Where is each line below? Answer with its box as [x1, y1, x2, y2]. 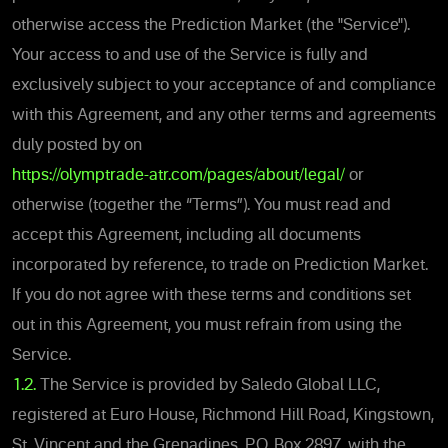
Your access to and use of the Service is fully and [12, 47, 368, 64]
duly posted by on [12, 137, 142, 154]
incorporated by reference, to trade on [12, 257, 294, 274]
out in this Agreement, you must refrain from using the [12, 317, 402, 334]
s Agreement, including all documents [85, 227, 361, 244]
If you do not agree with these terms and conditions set [12, 287, 411, 304]
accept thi [12, 227, 85, 244]
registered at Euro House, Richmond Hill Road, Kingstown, [12, 407, 434, 424]
